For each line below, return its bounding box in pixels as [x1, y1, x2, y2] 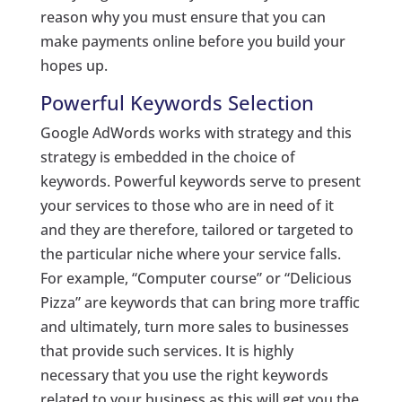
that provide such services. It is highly [39, 341, 293, 361]
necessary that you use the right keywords [39, 365, 328, 385]
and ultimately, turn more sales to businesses [39, 317, 349, 336]
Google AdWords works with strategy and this [39, 123, 352, 143]
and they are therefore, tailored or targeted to [39, 220, 354, 240]
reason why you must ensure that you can [39, 7, 326, 27]
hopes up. [39, 56, 108, 75]
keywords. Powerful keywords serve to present [39, 171, 361, 191]
